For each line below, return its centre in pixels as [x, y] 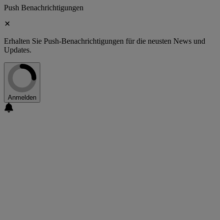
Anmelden [22, 98]
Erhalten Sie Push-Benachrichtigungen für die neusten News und [105, 41]
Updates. [18, 50]
